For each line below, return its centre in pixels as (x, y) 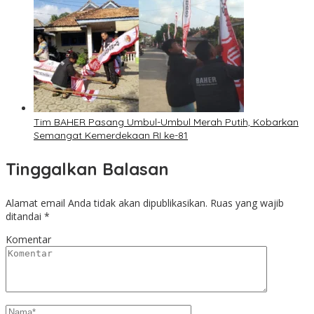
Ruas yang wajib (247, 203)
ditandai (25, 217)
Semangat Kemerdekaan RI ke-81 (111, 136)
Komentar (28, 240)
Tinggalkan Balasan (87, 169)
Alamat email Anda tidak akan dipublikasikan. (107, 203)
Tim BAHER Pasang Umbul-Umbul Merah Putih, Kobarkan (166, 122)
